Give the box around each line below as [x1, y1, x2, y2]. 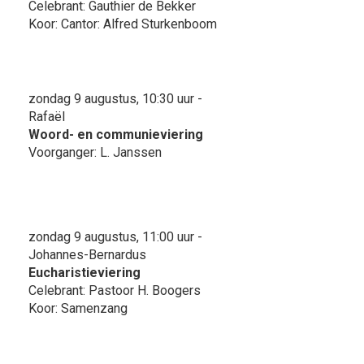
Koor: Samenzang [28, 300, 128, 316]
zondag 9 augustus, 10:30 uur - [28, 90, 202, 106]
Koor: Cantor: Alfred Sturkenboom [28, 15, 217, 32]
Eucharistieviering [28, 264, 141, 280]
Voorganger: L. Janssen [28, 144, 162, 160]
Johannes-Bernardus [28, 246, 146, 262]
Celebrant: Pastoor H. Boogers [28, 282, 201, 298]
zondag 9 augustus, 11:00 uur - [28, 228, 202, 245]
